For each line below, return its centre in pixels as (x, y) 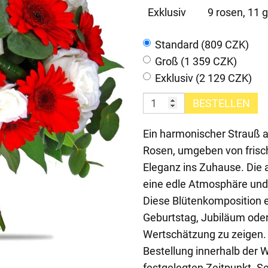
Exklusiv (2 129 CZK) (203, 78)
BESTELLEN (221, 103)
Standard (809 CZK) (202, 44)
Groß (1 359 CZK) (196, 61)
